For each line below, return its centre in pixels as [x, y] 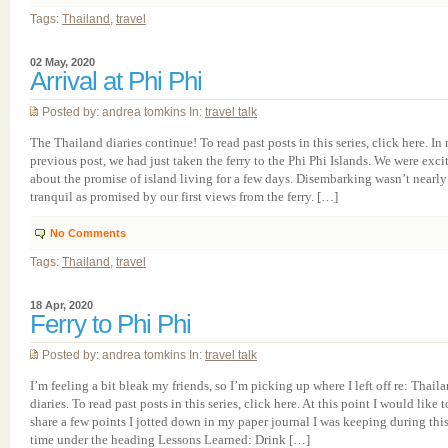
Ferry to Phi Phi [110, 324]
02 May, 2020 [62, 62]
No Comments [88, 233]
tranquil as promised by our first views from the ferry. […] [184, 196]
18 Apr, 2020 [61, 305]
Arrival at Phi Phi [116, 81]
